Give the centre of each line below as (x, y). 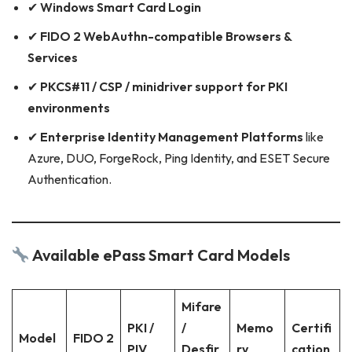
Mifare (202, 307)
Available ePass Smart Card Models (159, 255)
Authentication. (70, 180)
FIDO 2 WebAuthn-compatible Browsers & (166, 37)
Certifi (312, 328)
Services (53, 58)
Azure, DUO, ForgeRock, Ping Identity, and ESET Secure (179, 158)
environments (69, 108)
